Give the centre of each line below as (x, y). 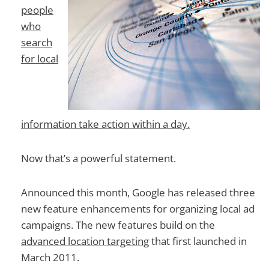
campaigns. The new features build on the (118, 225)
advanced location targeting (85, 241)
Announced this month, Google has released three (138, 192)
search (37, 42)
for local (40, 59)
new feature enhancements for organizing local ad (138, 209)
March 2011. (50, 257)
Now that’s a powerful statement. (98, 158)
